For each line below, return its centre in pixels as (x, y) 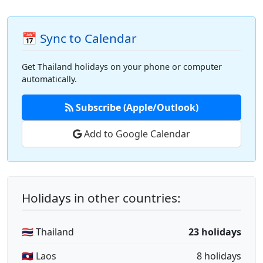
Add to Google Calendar (136, 134)
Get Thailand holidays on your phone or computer (122, 67)
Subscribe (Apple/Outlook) (136, 107)
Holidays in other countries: (101, 198)
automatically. (49, 79)
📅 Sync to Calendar (79, 38)
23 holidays (215, 232)
